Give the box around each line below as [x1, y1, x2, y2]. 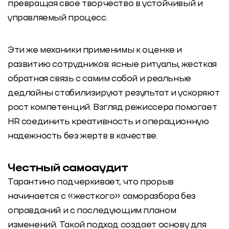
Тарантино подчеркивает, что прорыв [8, 177, 174, 187]
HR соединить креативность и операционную [8, 118, 209, 127]
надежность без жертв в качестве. [8, 132, 158, 141]
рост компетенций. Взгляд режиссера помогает [8, 103, 217, 112]
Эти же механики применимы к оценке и [8, 46, 182, 55]
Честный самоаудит [8, 163, 128, 174]
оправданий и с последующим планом [8, 206, 176, 215]
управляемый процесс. [8, 13, 109, 22]
